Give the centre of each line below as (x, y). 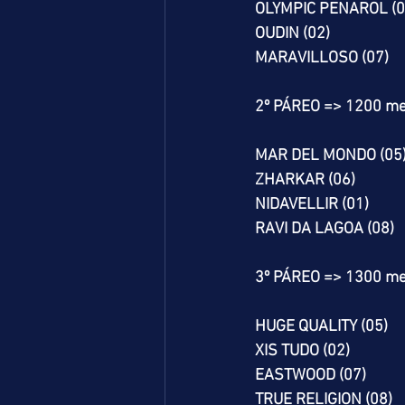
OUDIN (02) (292, 34)
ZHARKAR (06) (305, 180)
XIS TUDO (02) (302, 351)
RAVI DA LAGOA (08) (325, 229)
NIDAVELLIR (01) (312, 205)
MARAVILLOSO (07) (322, 58)
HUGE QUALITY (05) (321, 327)
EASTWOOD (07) (311, 376)
